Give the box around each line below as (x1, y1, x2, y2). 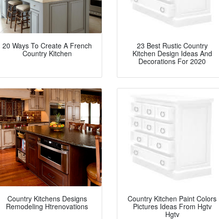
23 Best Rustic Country (136, 41, 208, 51)
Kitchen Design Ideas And (132, 48, 212, 59)
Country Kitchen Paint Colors (128, 194, 217, 204)
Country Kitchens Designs (7, 194, 87, 204)
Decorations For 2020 (138, 56, 206, 66)
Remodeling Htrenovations (6, 201, 88, 212)
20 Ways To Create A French (2, 41, 92, 51)
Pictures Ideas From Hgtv (132, 201, 212, 212)
